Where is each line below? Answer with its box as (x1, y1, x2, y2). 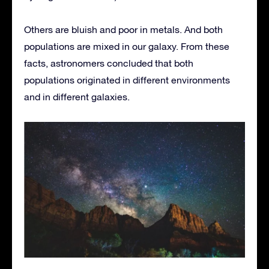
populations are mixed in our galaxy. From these (24, 41, 229, 52)
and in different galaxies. (24, 91, 130, 103)
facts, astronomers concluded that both (24, 58, 193, 69)
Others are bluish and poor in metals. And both (24, 24, 223, 35)
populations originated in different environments (24, 74, 230, 86)
